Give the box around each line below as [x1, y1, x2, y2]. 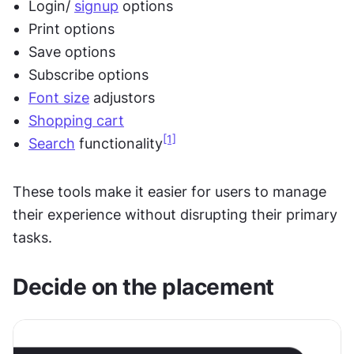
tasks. [13, 228, 52, 246]
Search [28, 134, 75, 152]
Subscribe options [28, 66, 149, 83]
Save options [28, 43, 115, 60]
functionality [75, 134, 163, 152]
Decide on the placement [13, 273, 274, 300]
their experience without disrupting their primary [13, 205, 337, 223]
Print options [28, 20, 115, 37]
